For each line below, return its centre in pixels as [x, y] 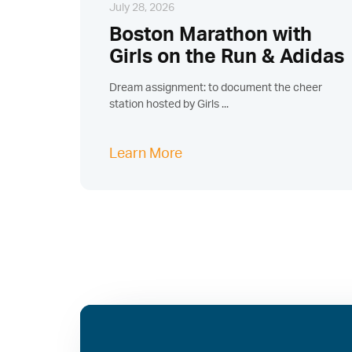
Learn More [145, 154]
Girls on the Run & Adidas [226, 57]
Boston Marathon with [210, 35]
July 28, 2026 [141, 8]
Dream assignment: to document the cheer [215, 88]
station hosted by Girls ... [169, 105]
